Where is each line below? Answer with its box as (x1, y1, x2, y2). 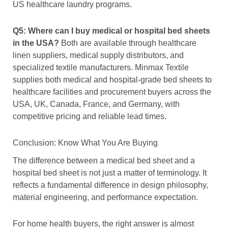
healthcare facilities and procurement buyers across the (13, 88, 211, 97)
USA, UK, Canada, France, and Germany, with (13, 100, 180, 109)
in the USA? (13, 39, 59, 48)
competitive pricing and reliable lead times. (13, 112, 166, 121)
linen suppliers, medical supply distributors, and (13, 51, 184, 60)
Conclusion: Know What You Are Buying (13, 138, 158, 148)
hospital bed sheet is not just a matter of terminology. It (13, 168, 207, 178)
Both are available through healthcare (59, 39, 196, 48)
